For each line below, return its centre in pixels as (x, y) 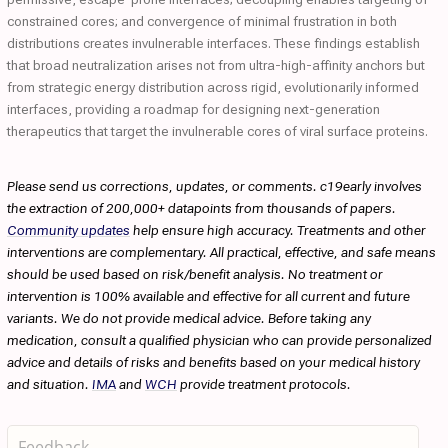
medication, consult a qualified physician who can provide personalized (219, 340)
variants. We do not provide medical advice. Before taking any (189, 318)
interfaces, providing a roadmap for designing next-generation (193, 109)
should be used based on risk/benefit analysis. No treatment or (195, 274)
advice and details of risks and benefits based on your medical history (213, 362)
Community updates (68, 230)
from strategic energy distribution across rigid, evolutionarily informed (213, 87)
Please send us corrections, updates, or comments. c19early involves (214, 186)
